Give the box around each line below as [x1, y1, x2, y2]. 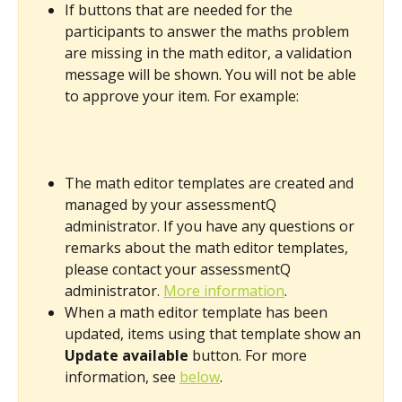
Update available [65, 345, 188, 365]
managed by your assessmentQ [65, 194, 280, 214]
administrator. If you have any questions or [65, 215, 358, 236]
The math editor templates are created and [65, 172, 357, 193]
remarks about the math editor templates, [65, 237, 352, 258]
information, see [65, 366, 179, 387]
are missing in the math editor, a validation [65, 43, 355, 64]
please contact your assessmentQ [65, 258, 294, 279]
